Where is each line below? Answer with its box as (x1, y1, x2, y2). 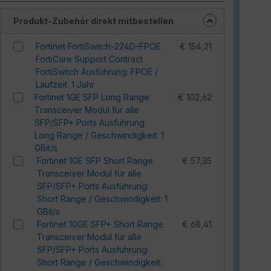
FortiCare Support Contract (35, 54, 143, 64)
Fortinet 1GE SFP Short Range (36, 155, 153, 166)
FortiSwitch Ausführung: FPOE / (35, 67, 158, 77)
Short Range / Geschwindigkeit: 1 (36, 194, 168, 204)
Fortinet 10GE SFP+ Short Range (36, 219, 163, 229)
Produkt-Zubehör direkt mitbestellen (13, 16, 174, 26)
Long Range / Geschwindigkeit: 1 (34, 130, 165, 140)
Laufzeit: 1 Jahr (35, 79, 94, 90)
